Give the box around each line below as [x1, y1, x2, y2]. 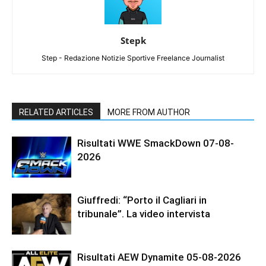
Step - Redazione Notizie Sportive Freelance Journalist [42, 53, 224, 62]
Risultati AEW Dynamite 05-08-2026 [77, 251, 241, 263]
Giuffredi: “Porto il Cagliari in [77, 194, 207, 206]
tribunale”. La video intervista [77, 208, 210, 220]
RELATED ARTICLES [19, 107, 93, 117]
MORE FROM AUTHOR [107, 107, 190, 117]
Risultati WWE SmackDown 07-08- [77, 137, 234, 149]
